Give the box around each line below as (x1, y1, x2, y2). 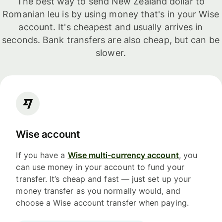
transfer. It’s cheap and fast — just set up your (16, 174, 191, 184)
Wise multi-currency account (67, 150, 179, 161)
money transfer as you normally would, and (16, 186, 180, 196)
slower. (96, 47, 126, 58)
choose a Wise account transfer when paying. (16, 198, 189, 208)
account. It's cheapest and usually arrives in (18, 21, 203, 32)
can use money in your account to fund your (16, 162, 184, 172)
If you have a (16, 150, 68, 161)
